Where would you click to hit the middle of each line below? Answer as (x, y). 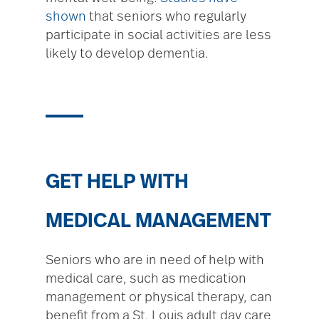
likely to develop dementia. (127, 54)
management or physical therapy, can (159, 298)
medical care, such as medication (146, 279)
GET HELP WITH (117, 183)
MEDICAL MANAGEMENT (158, 222)
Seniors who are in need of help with (155, 261)
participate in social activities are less (158, 36)
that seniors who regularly (166, 17)
